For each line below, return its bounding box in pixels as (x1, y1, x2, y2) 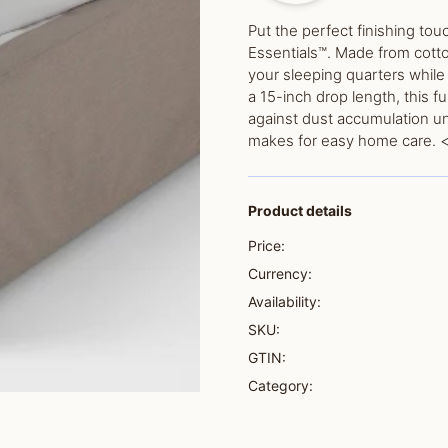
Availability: (248, 293, 321, 310)
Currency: (248, 265, 312, 282)
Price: (248, 237, 285, 254)
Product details (248, 202, 352, 219)
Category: (248, 377, 313, 394)
